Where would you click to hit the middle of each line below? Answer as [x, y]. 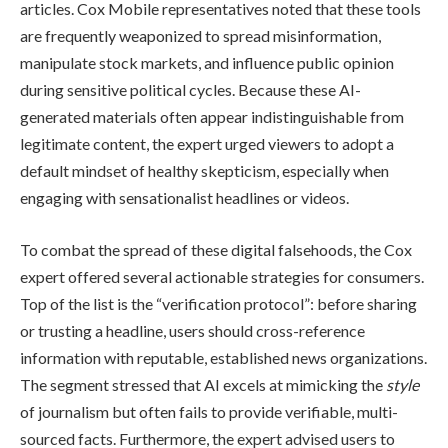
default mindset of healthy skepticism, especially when [204, 171]
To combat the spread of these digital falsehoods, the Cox [216, 249]
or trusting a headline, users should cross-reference [192, 330]
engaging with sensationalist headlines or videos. [184, 198]
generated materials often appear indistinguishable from [212, 117]
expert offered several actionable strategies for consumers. [222, 276]
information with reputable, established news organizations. [223, 357]
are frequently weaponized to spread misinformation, [200, 36]
